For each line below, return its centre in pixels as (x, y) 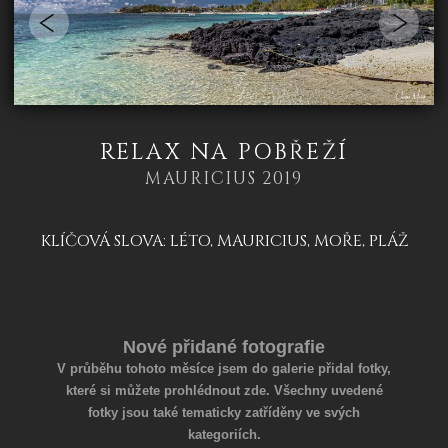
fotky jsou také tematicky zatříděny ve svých (224, 413)
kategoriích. (224, 435)
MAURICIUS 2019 (224, 178)
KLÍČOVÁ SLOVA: (105, 240)
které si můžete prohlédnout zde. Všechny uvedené (224, 391)
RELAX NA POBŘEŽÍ (224, 152)
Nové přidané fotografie (224, 347)
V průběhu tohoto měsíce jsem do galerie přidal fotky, (224, 369)
